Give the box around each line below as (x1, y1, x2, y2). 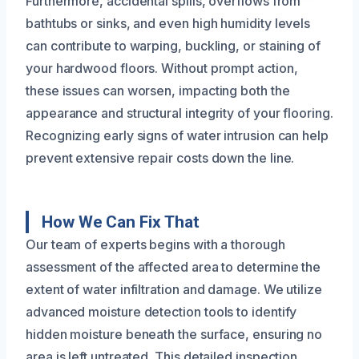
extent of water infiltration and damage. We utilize (26, 280, 322, 297)
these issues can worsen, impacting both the (26, 82, 290, 99)
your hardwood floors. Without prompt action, (26, 59, 298, 76)
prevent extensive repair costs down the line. (26, 149, 295, 166)
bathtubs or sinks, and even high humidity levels (26, 14, 311, 31)
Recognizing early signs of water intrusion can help (26, 127, 329, 143)
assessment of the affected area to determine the (26, 258, 321, 275)
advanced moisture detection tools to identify (26, 303, 297, 320)
